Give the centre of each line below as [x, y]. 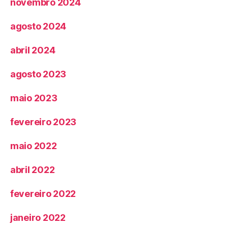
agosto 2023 [38, 74]
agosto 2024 [38, 26]
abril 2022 [33, 170]
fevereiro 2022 [43, 194]
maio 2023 [34, 98]
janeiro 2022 [38, 218]
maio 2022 [34, 146]
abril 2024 [33, 50]
